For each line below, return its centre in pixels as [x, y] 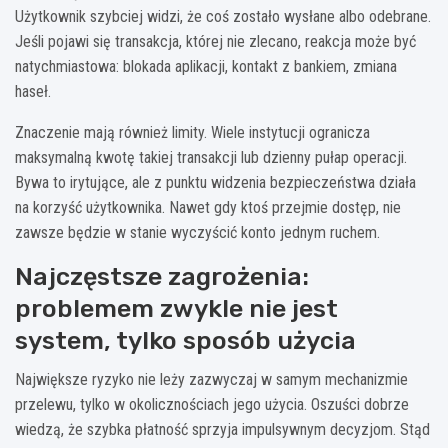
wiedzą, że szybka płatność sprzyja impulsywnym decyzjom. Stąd [222, 430]
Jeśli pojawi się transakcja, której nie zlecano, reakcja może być [215, 42]
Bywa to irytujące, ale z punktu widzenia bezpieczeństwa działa [215, 183]
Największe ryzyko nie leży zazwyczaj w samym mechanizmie [211, 380]
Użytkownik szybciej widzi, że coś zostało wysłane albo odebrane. [223, 17]
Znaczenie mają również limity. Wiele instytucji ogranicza [192, 133]
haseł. [33, 92]
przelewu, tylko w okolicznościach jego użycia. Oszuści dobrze [212, 405]
